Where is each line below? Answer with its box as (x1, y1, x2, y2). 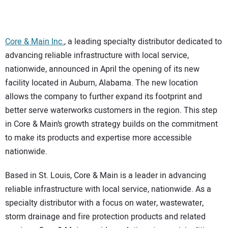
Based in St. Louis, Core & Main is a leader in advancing (5, 169, 206, 182)
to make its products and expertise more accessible (5, 132, 192, 145)
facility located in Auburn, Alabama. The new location (5, 77, 198, 90)
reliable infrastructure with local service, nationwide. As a (5, 183, 211, 195)
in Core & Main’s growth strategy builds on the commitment (5, 118, 218, 131)
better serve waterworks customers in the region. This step (5, 104, 217, 117)
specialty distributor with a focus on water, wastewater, (5, 196, 204, 209)
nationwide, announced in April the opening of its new (5, 63, 199, 76)
